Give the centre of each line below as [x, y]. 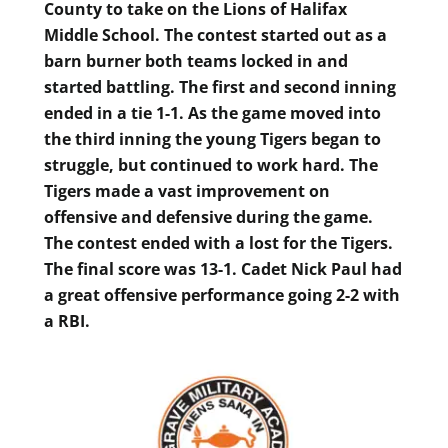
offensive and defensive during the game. [208, 216]
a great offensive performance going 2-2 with [222, 294]
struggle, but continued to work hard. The [211, 164]
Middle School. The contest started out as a [215, 34]
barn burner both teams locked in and [196, 60]
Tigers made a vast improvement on [187, 190]
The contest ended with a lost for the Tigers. [218, 242]
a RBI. [67, 320]
